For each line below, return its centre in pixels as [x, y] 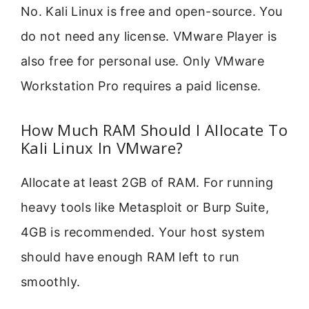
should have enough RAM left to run [130, 257]
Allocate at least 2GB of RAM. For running [147, 183]
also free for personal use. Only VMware [143, 61]
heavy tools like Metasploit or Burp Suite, [145, 208]
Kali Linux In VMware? [102, 148]
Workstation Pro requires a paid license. [141, 86]
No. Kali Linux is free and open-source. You [152, 12]
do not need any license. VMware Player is [149, 37]
